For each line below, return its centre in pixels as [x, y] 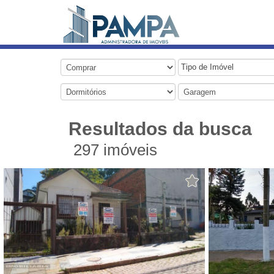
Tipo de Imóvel [207, 67]
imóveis [128, 150]
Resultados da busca [160, 129]
